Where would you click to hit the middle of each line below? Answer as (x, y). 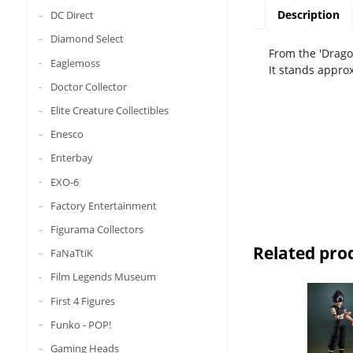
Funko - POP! (80, 324)
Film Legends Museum (103, 277)
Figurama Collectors (97, 229)
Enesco (67, 134)
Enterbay (71, 158)
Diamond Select (87, 39)
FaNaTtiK (71, 253)
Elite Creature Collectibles (109, 110)
